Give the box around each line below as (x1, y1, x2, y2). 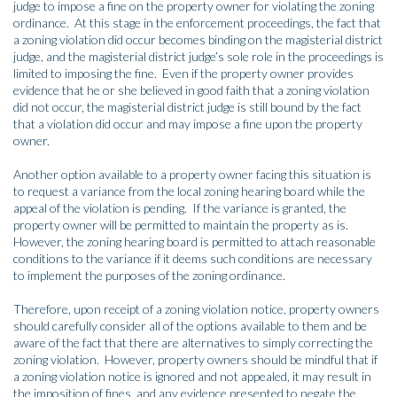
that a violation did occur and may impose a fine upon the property (13, 116, 362, 132)
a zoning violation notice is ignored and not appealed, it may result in (13, 369, 371, 385)
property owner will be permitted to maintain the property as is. (13, 217, 351, 233)
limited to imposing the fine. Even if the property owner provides (13, 66, 354, 82)
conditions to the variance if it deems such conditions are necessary (13, 251, 372, 267)
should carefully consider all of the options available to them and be (13, 318, 367, 334)
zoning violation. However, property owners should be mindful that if (13, 352, 378, 368)
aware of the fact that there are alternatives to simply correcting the (13, 335, 373, 351)
